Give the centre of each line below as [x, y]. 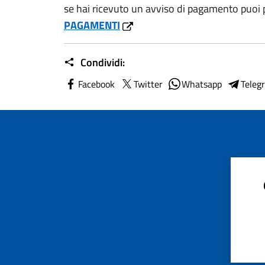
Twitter [148, 84]
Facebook [96, 84]
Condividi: [101, 62]
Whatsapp [202, 84]
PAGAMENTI [92, 25]
